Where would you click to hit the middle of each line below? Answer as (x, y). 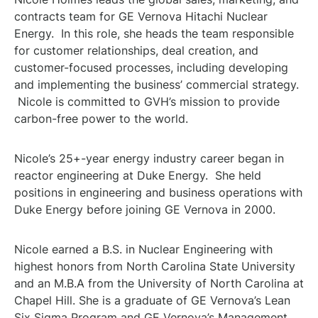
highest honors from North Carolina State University (155, 266)
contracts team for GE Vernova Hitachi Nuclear (141, 16)
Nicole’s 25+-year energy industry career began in (149, 158)
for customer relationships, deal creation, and (136, 50)
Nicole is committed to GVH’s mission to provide (147, 102)
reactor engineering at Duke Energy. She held (138, 175)
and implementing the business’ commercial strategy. (157, 84)
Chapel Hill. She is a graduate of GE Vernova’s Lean (152, 300)
